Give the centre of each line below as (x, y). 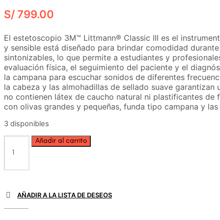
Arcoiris (17, 189)
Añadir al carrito (61, 141)
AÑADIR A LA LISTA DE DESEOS (65, 195)
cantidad (21, 198)
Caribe (17, 179)
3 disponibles (27, 124)
